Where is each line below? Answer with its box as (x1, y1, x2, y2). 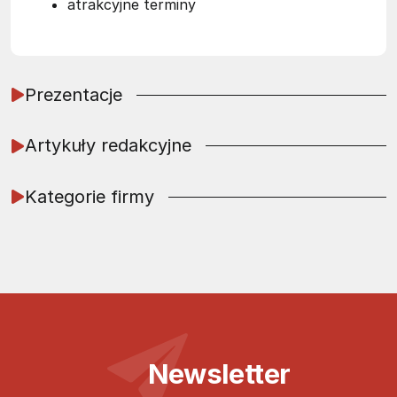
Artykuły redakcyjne (25, 135, 191, 157)
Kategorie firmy (25, 185, 154, 207)
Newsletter (147, 356, 291, 390)
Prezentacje (25, 83, 122, 105)
